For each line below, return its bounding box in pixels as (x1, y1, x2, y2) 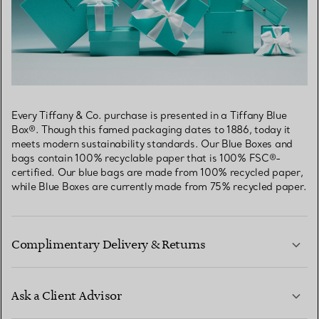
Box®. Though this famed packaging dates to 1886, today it (11, 123, 291, 137)
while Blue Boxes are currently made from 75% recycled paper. (11, 180, 308, 194)
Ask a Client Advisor (11, 288, 122, 305)
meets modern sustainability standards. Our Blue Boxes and (11, 137, 293, 151)
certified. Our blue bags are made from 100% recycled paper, (11, 166, 303, 179)
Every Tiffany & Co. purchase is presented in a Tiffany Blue (11, 109, 287, 122)
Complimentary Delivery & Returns (11, 237, 206, 253)
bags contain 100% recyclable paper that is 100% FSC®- (11, 152, 282, 165)
